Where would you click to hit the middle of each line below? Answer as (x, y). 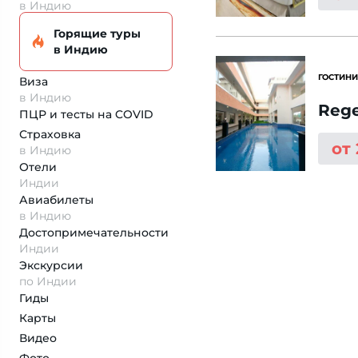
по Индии (48, 281)
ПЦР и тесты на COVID (86, 114)
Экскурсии (51, 265)
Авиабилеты (56, 200)
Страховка (50, 134)
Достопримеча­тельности (94, 233)
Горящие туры (97, 34)
